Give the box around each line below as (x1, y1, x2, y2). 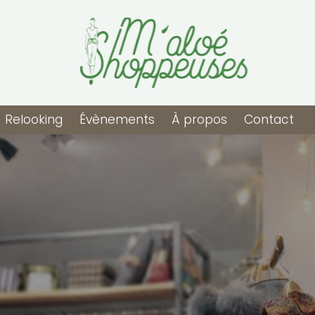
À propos (171, 111, 227, 128)
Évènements (79, 111, 155, 128)
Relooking (4, 111, 63, 128)
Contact (243, 111, 294, 128)
